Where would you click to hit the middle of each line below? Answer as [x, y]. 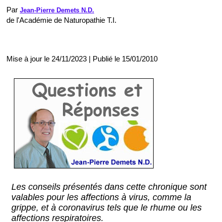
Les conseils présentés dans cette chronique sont [109, 187]
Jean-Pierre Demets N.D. [57, 10]
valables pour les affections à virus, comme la [101, 197]
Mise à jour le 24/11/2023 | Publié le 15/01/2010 [82, 59]
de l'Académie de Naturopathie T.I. [61, 20]
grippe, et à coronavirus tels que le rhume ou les [107, 208]
